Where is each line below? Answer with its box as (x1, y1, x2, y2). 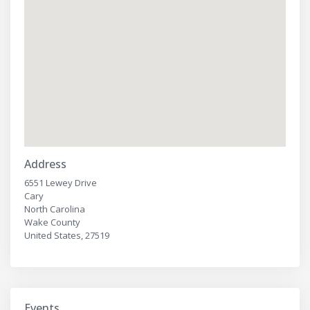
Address (24, 156, 66, 172)
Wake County (24, 216, 80, 229)
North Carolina (24, 203, 85, 216)
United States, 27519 (24, 229, 109, 242)
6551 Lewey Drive (24, 176, 97, 190)
